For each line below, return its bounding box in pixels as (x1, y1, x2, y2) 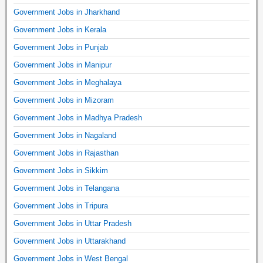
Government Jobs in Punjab (14, 42, 108, 52)
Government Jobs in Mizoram (14, 95, 114, 104)
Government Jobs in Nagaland (14, 130, 116, 140)
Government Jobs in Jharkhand (14, 7, 120, 16)
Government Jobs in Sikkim (14, 166, 108, 175)
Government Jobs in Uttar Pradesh (14, 218, 131, 228)
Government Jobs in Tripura (14, 201, 108, 210)
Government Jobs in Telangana (14, 183, 119, 193)
